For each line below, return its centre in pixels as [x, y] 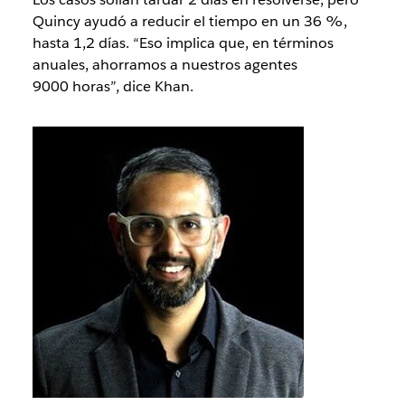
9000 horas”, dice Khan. [113, 86]
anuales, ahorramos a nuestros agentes [165, 64]
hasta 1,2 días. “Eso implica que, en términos [183, 42]
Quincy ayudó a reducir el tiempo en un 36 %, [189, 21]
